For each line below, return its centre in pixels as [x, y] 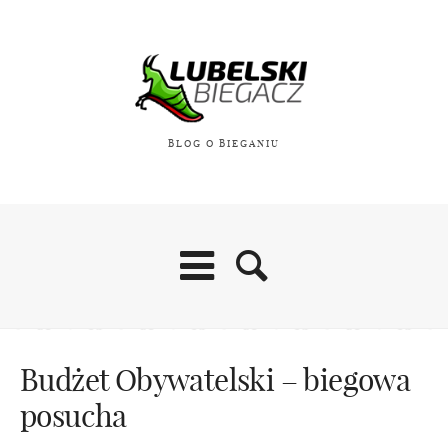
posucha [73, 416]
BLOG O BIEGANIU [224, 144]
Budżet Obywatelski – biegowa [215, 380]
